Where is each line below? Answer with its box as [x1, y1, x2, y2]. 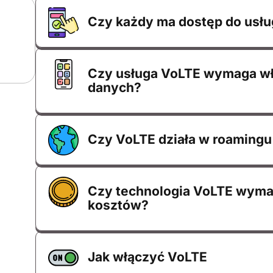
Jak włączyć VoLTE [88, 249, 208, 264]
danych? [88, 80, 142, 95]
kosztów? [88, 197, 149, 213]
